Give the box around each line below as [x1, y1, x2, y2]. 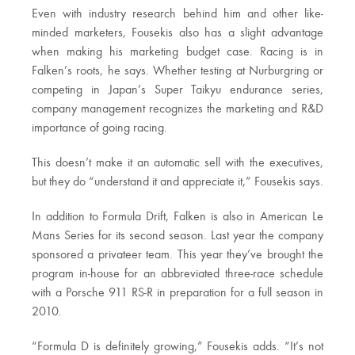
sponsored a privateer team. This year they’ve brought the [32, 249, 323, 261]
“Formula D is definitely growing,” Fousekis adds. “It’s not [32, 341, 323, 353]
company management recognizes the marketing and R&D [32, 103, 323, 116]
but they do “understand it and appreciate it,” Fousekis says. [32, 176, 323, 189]
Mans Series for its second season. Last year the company [32, 230, 323, 242]
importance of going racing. [32, 122, 167, 135]
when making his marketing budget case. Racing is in [32, 46, 323, 59]
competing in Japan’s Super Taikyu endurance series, [32, 84, 323, 97]
